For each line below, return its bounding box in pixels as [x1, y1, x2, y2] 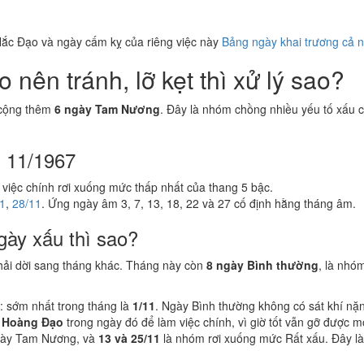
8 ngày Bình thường [206, 257, 318, 273]
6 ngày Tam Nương [54, 101, 160, 117]
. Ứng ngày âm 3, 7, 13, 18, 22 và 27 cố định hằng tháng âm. [41, 195, 356, 211]
